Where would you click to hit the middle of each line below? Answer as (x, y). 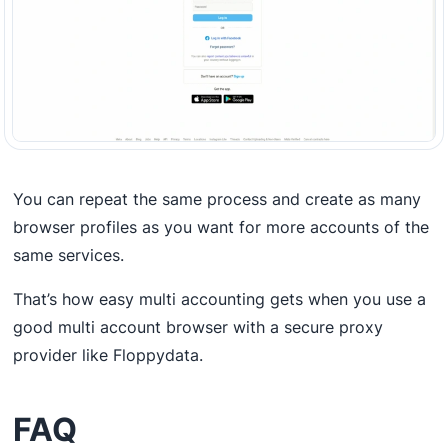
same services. (69, 254)
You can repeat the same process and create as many (217, 198)
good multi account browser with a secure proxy (198, 326)
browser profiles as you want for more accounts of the (221, 226)
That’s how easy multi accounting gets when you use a (220, 298)
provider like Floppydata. (108, 354)
